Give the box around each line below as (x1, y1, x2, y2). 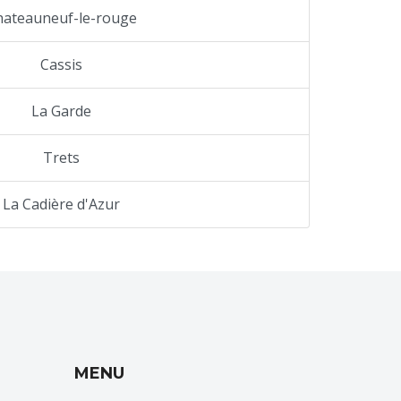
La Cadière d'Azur (3, 193, 120, 214)
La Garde (31, 100, 91, 121)
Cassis (40, 54, 82, 74)
